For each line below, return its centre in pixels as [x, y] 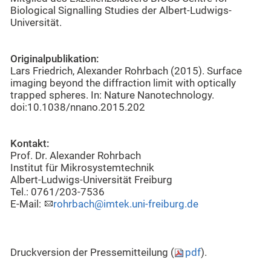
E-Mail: [27, 204]
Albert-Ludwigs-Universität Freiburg [91, 180]
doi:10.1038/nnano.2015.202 [78, 108]
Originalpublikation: [55, 59]
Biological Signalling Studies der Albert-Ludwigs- [121, 11]
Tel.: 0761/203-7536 [57, 192]
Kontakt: [30, 144]
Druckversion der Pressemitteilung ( [92, 253]
